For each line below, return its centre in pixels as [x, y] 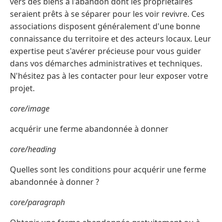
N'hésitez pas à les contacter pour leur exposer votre [109, 76]
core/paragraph [37, 202]
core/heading [33, 149]
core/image [30, 108]
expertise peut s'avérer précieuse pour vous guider [106, 51]
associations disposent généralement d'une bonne [105, 26]
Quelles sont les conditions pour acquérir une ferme [108, 169]
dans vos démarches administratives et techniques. [106, 63]
